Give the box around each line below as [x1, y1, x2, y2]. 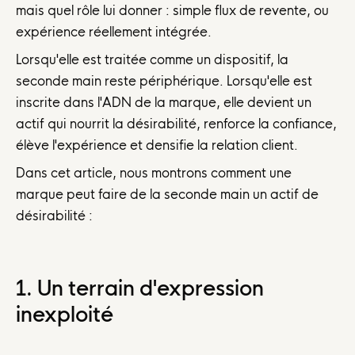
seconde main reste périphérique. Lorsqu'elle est [16, 73, 312, 90]
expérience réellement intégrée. [16, 24, 212, 40]
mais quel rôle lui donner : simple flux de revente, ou [16, 2, 329, 19]
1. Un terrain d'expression [16, 274, 264, 300]
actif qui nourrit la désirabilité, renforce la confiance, [16, 116, 337, 132]
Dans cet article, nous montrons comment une [16, 165, 292, 181]
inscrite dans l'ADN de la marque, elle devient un [16, 94, 311, 111]
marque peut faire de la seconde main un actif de [16, 186, 319, 203]
